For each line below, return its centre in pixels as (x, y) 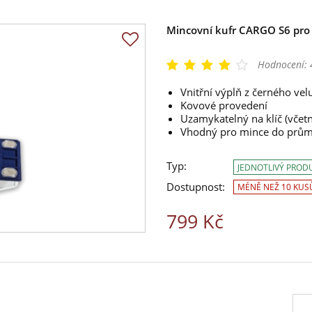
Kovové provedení (224, 105)
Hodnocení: (284, 65)
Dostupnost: (196, 187)
